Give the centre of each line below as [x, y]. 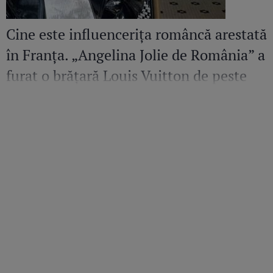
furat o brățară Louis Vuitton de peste [126, 76]
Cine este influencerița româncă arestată [136, 34]
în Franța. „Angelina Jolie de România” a [136, 55]
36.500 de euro [56, 97]
